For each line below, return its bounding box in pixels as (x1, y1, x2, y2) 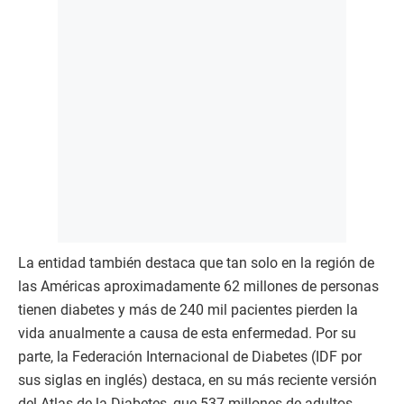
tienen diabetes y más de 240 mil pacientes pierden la (18, 301, 358, 318)
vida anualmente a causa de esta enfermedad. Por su (18, 325, 356, 342)
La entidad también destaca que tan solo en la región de (18, 254, 374, 271)
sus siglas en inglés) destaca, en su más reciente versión (18, 372, 377, 389)
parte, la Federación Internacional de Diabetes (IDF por (18, 348, 362, 365)
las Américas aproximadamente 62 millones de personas (18, 278, 379, 295)
